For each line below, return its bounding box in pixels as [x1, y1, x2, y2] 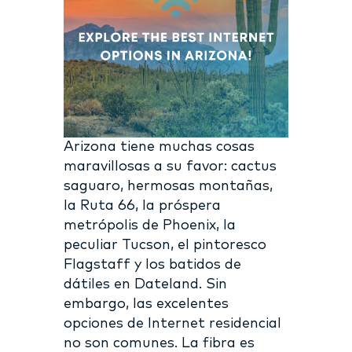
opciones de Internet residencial [63, 316, 281, 331]
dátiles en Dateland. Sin [63, 277, 227, 291]
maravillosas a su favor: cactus [63, 159, 277, 174]
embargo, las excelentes [63, 296, 229, 311]
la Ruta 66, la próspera [63, 198, 221, 213]
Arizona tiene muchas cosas [63, 139, 255, 154]
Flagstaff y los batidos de [63, 257, 241, 272]
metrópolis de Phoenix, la [63, 218, 236, 233]
